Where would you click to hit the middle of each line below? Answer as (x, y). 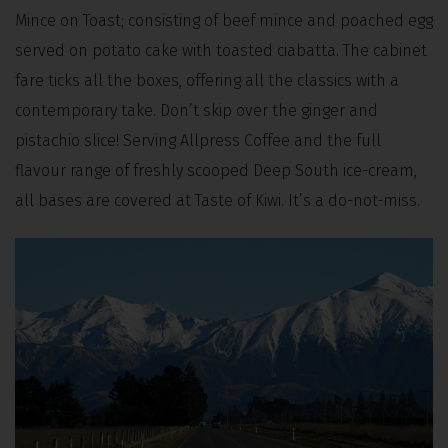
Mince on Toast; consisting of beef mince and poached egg (224, 20)
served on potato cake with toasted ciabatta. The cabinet (221, 50)
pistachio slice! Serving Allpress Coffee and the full (198, 140)
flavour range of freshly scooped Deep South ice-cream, (216, 170)
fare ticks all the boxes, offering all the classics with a (207, 80)
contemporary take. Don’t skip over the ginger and (196, 110)
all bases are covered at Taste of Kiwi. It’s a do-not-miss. (219, 200)
